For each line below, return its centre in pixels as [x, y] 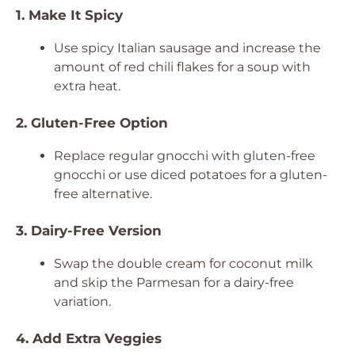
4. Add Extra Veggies [89, 338]
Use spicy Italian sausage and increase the [187, 48]
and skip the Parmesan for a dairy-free [174, 282]
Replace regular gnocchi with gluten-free [185, 156]
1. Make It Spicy [69, 15]
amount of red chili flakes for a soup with [182, 67]
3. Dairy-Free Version [89, 231]
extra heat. [87, 86]
